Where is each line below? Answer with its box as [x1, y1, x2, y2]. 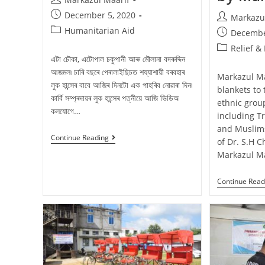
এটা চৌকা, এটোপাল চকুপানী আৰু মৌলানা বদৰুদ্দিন [50, 53, 185, 65]
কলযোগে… [50, 105, 80, 117]
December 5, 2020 [64, 9, 135, 21]
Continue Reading [50, 132, 109, 143]
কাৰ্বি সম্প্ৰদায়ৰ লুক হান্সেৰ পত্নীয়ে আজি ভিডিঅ [50, 92, 179, 104]
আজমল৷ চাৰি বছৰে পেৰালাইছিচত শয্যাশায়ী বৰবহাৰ [50, 66, 185, 78]
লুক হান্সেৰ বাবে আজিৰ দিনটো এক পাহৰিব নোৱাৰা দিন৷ [50, 79, 192, 91]
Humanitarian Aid [64, 25, 135, 37]
